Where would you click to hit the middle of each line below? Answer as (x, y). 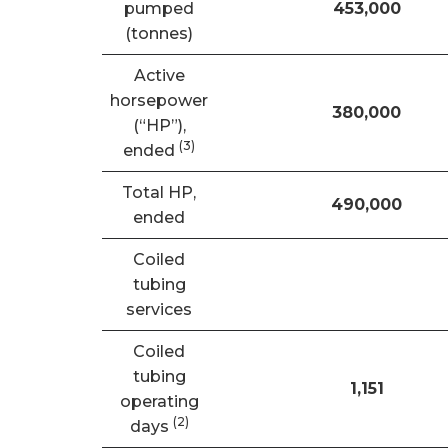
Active (159, 75)
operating (159, 401)
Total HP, (159, 192)
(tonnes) (159, 33)
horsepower (159, 100)
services (159, 309)
